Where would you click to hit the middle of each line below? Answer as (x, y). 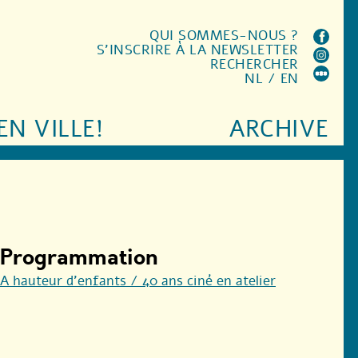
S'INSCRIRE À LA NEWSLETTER (197, 50)
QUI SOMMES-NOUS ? (224, 36)
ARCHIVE (279, 129)
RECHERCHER (254, 64)
